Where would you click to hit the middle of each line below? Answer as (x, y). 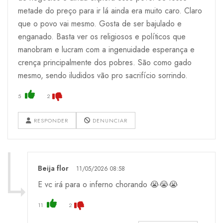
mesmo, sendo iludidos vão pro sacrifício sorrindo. (103, 75)
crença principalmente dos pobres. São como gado (105, 62)
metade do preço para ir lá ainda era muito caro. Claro (110, 10)
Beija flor (53, 168)
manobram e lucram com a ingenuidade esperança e (106, 49)
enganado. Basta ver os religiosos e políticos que (102, 36)
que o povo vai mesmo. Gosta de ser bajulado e (100, 23)
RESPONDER (50, 120)
